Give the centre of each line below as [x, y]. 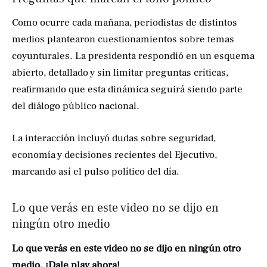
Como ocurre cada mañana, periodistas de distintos [125, 23]
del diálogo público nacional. [76, 106]
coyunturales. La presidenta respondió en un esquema [133, 56]
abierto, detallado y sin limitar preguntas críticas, [120, 73]
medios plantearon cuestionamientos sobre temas [123, 40]
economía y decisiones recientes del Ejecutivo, [114, 155]
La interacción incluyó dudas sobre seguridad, [114, 138]
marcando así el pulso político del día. [96, 171]
